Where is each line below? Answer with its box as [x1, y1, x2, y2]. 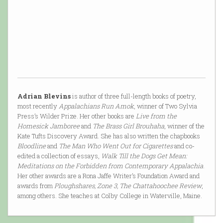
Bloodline [17, 141, 46, 151]
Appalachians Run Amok [58, 102, 134, 111]
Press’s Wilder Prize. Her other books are [17, 111, 136, 121]
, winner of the [164, 121, 205, 131]
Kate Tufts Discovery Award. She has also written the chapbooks [17, 131, 200, 141]
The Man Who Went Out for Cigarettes [58, 141, 173, 151]
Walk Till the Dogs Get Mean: [101, 151, 187, 161]
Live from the [135, 111, 177, 121]
